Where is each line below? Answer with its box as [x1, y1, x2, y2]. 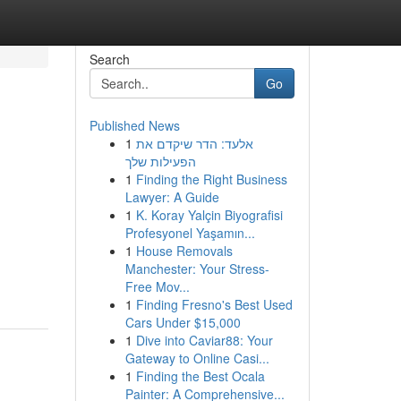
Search [89, 50, 130, 68]
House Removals [135, 242, 233, 260]
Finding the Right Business [135, 170, 287, 188]
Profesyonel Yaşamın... [124, 224, 255, 242]
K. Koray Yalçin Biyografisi [135, 206, 283, 224]
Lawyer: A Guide [124, 188, 219, 206]
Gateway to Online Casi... [124, 349, 269, 367]
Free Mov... [124, 277, 190, 295]
